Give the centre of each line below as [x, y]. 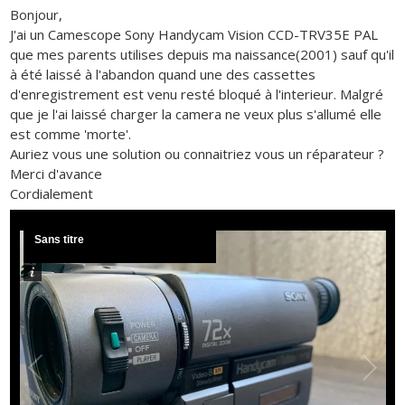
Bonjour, [37, 14]
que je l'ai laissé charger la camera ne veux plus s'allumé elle [196, 113]
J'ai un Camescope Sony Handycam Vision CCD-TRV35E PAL [194, 34]
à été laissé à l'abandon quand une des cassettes [163, 74]
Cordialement [52, 193]
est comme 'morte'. [71, 133]
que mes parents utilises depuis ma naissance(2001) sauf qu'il [202, 54]
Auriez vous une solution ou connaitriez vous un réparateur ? [198, 153]
